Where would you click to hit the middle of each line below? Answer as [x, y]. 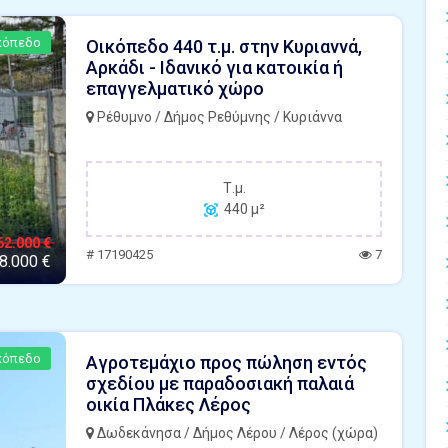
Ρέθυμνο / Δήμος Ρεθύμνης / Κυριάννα [218, 117]
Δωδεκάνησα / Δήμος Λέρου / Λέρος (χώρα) [236, 433]
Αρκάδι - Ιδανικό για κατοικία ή [214, 67]
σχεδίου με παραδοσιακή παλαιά [220, 383]
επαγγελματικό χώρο [175, 88]
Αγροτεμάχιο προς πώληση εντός [226, 362]
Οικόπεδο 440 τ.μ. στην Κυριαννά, [224, 46]
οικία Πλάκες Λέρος [168, 404]
